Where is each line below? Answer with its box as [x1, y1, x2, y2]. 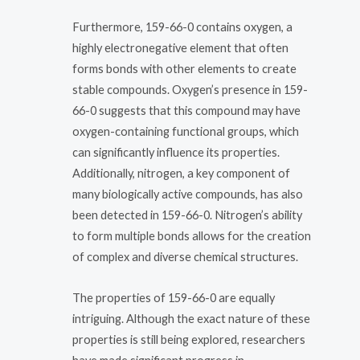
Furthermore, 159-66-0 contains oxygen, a [72, 19, 292, 34]
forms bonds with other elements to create [72, 61, 297, 76]
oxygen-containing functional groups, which [72, 124, 299, 138]
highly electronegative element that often [72, 40, 288, 55]
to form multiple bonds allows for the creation [72, 228, 311, 243]
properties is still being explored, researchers [72, 333, 305, 347]
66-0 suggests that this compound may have [72, 103, 301, 117]
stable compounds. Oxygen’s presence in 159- [72, 82, 308, 96]
